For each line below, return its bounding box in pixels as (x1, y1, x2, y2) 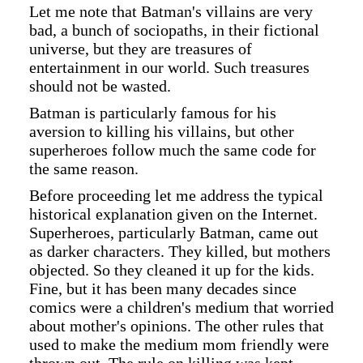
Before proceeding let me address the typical (29, 186, 323, 204)
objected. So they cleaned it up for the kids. (29, 261, 314, 279)
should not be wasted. (29, 77, 171, 95)
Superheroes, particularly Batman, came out (29, 224, 318, 241)
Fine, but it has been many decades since (29, 280, 297, 297)
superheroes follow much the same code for (29, 141, 316, 159)
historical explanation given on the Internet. (29, 205, 318, 223)
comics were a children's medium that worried (29, 298, 334, 316)
